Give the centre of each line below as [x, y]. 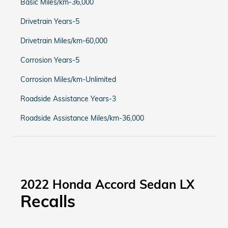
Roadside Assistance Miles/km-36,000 [82, 118]
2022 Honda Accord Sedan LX [107, 184]
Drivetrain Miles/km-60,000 [64, 41]
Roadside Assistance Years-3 [68, 99]
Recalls [48, 201]
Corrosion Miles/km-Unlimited [68, 79]
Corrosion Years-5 [50, 60]
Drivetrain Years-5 [50, 21]
